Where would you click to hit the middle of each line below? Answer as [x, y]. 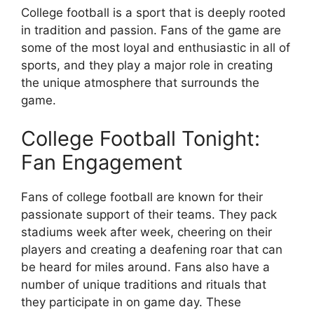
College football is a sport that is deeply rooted [153, 12]
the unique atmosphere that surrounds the [140, 82]
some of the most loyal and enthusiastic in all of [156, 47]
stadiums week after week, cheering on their [146, 232]
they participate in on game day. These [131, 302]
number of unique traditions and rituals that [144, 285]
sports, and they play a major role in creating [147, 65]
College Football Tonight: [141, 138]
